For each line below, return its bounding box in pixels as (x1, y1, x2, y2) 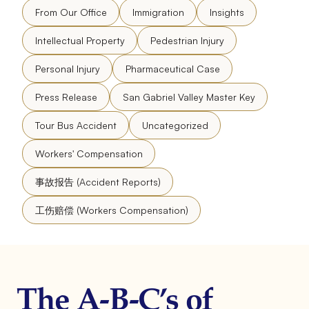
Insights (209, 6, 244, 18)
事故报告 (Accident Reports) (34, 175, 161, 188)
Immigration (132, 6, 184, 18)
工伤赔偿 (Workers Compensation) (34, 203, 188, 216)
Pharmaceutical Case (125, 62, 220, 74)
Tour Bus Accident (34, 119, 117, 131)
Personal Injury (34, 62, 100, 74)
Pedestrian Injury (150, 34, 224, 46)
